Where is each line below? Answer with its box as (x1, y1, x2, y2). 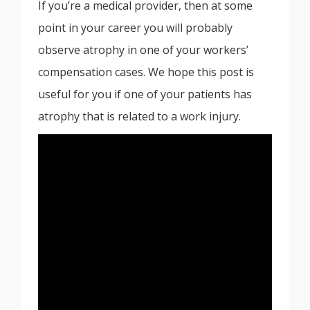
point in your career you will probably (38, 20, 232, 36)
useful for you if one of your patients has (38, 86, 252, 102)
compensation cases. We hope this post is (38, 64, 254, 80)
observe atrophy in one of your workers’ (38, 42, 248, 58)
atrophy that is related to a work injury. (38, 109, 241, 125)
